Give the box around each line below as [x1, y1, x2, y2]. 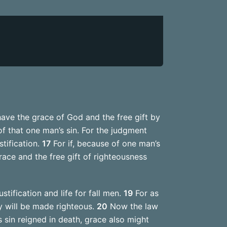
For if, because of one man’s [50, 138, 160, 149]
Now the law [107, 201, 158, 212]
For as [132, 188, 159, 199]
